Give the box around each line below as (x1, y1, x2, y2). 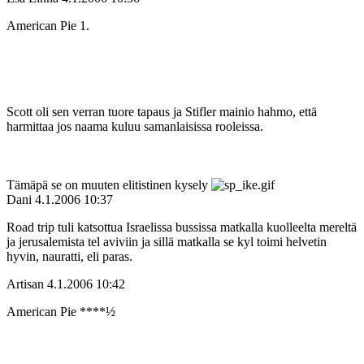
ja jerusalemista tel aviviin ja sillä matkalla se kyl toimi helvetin (6, 235, 327, 249)
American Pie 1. (6, 19, 89, 33)
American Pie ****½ (6, 305, 115, 319)
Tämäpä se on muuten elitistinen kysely (6, 178, 211, 193)
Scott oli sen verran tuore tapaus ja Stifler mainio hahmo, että (6, 105, 317, 119)
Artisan (6, 277, 44, 292)
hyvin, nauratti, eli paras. (6, 249, 132, 264)
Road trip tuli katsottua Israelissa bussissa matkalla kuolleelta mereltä (6, 220, 357, 235)
